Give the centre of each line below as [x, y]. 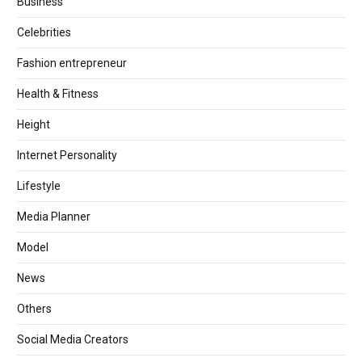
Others [34, 309]
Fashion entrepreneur [72, 63]
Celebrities [44, 33]
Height [34, 125]
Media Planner [54, 217]
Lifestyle [39, 186]
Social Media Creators [73, 340]
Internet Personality [67, 156]
